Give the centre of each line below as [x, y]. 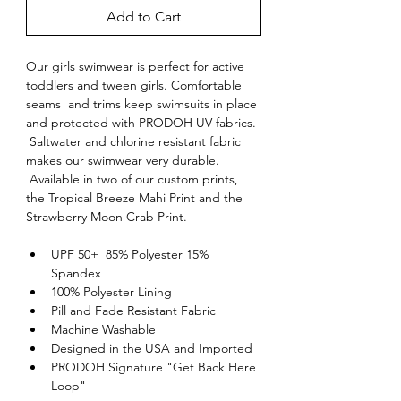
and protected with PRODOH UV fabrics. [143, 123]
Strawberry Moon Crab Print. [107, 217]
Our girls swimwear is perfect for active [137, 67]
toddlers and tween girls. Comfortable [136, 85]
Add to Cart [144, 17]
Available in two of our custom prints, [134, 179]
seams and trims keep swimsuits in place [143, 104]
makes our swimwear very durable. [124, 161]
